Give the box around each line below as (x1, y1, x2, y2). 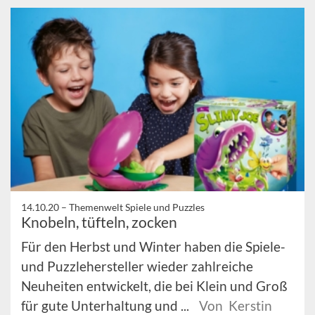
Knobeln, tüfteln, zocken (21, 213, 177, 231)
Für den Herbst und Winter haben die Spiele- (21, 238, 285, 255)
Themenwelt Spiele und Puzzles (69, 201, 205, 214)
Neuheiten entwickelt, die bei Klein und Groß (21, 278, 288, 295)
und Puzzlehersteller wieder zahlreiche (21, 258, 253, 275)
